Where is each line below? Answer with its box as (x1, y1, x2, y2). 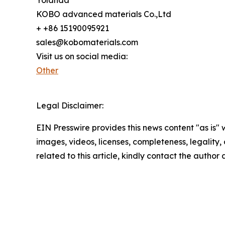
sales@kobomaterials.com (36, 37, 138, 47)
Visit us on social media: (36, 51, 128, 61)
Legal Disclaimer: (36, 100, 103, 110)
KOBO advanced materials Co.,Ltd (36, 9, 171, 19)
